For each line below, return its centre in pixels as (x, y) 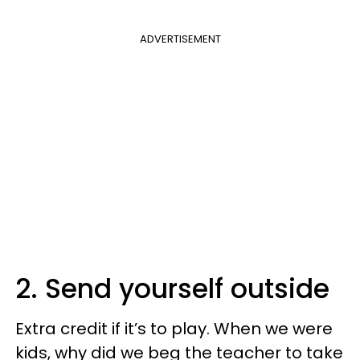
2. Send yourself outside (172, 288)
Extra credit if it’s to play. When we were (174, 328)
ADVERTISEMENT (180, 39)
